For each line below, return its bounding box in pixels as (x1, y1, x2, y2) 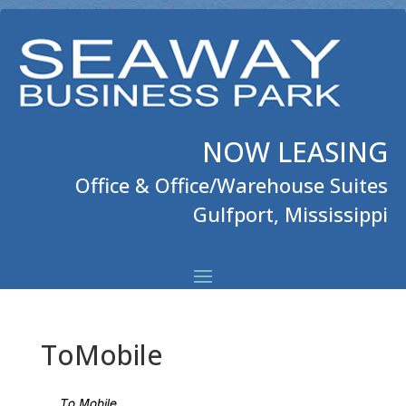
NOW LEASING (202, 133, 388, 170)
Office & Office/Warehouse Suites (75, 171, 388, 198)
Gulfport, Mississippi (193, 200, 388, 227)
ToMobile (40, 336, 162, 373)
